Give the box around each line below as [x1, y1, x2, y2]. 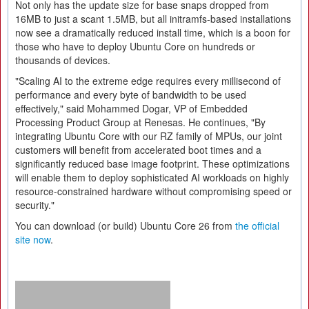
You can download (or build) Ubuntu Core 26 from [15, 219, 235, 232]
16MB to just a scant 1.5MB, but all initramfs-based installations [15, 12, 291, 26]
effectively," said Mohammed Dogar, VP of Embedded [15, 101, 248, 115]
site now [15, 232, 50, 246]
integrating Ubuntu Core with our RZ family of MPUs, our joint [15, 129, 282, 143]
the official [235, 219, 279, 232]
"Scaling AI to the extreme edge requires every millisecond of [15, 74, 281, 88]
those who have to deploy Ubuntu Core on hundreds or [15, 39, 255, 53]
